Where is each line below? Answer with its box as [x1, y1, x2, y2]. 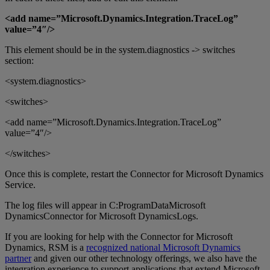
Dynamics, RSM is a [5, 242, 86, 253]
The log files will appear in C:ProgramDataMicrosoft [5, 199, 206, 210]
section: [5, 55, 34, 66]
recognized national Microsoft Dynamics [86, 242, 240, 253]
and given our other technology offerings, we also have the [31, 253, 257, 263]
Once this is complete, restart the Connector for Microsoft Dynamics [5, 168, 263, 179]
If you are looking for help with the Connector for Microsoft [5, 231, 233, 242]
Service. [5, 179, 36, 190]
